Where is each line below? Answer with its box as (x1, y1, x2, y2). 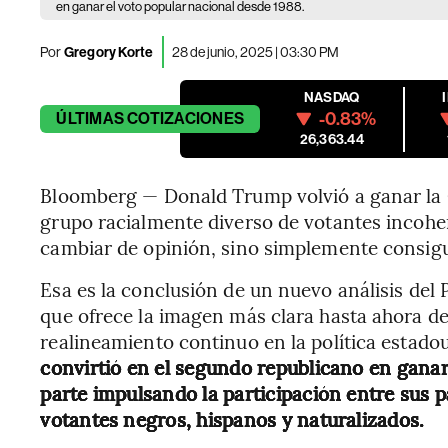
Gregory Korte (61, 43, 154, 61)
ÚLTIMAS (56, 109, 124, 128)
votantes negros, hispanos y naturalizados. (40, 406, 425, 432)
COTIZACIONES (127, 109, 245, 128)
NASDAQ (304, 89, 360, 106)
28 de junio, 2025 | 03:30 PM (171, 43, 339, 60)
